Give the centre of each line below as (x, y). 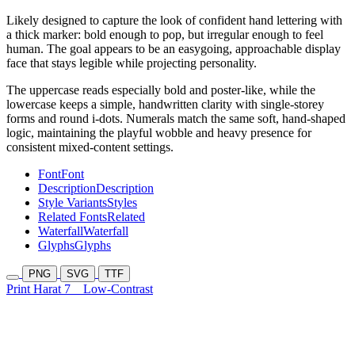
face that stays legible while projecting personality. (132, 63)
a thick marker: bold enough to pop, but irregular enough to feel (165, 35)
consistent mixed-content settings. (90, 147)
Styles (122, 203)
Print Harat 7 (45, 289)
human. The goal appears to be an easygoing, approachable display (174, 49)
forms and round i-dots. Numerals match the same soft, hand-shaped (176, 119)
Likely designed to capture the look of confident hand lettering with (174, 21)
